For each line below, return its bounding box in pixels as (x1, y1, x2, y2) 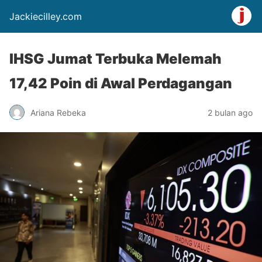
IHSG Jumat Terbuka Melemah (9, 50, 222, 67)
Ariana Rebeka (30, 107, 86, 118)
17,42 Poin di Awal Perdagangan (9, 75, 232, 92)
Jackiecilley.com (9, 11, 82, 22)
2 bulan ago (208, 107, 253, 118)
